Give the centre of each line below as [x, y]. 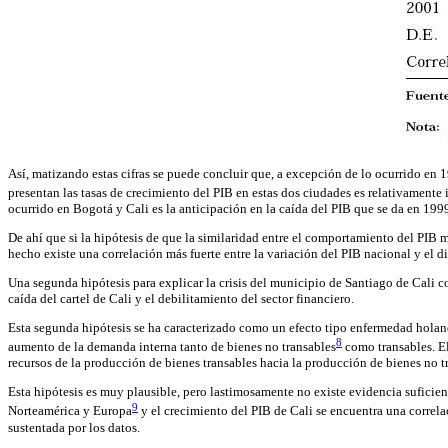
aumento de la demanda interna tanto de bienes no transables [172, 347]
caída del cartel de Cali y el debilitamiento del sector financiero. [181, 298]
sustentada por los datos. [74, 427]
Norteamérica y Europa [70, 411]
